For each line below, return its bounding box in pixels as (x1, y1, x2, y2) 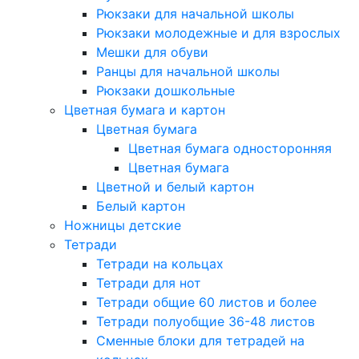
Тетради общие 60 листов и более (96, 294, 317, 310)
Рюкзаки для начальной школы (96, 6, 294, 22)
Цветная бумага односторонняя (128, 140, 332, 156)
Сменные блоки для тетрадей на (96, 333, 305, 349)
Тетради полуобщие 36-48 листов (96, 313, 315, 329)
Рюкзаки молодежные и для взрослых (96, 25, 341, 41)
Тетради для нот (96, 275, 201, 291)
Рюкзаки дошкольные (96, 83, 235, 99)
